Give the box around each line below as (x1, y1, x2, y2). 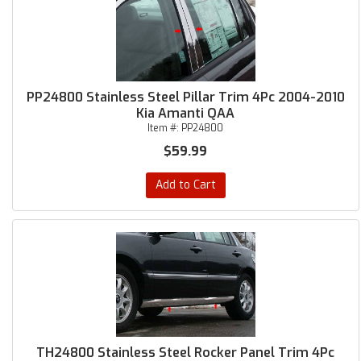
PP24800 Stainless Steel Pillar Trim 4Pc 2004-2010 (26, 89, 345, 106)
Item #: (147, 122, 182, 135)
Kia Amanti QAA (136, 105, 235, 122)
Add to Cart (155, 177, 216, 193)
